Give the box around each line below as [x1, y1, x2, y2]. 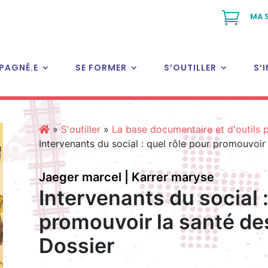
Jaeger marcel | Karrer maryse [38, 170, 214, 185]
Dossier [38, 233, 114, 258]
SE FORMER [75, 62, 127, 74]
